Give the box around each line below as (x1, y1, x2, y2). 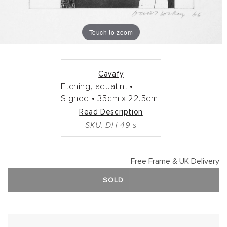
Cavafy (98, 70, 124, 79)
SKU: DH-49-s (85, 121, 137, 130)
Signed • (61, 95, 95, 104)
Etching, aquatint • (61, 83, 133, 92)
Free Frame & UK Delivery (130, 157, 219, 166)
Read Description (79, 108, 143, 117)
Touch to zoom (89, 27, 133, 36)
